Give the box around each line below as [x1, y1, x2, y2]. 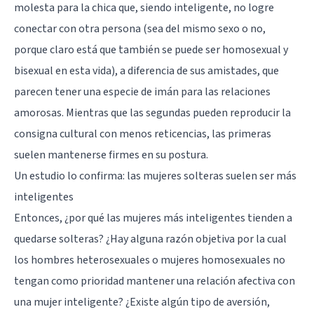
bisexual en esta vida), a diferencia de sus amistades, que [14, 62, 279, 78]
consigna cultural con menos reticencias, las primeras [14, 125, 271, 142]
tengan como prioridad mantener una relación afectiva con [14, 273, 295, 289]
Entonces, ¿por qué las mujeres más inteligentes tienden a [14, 210, 292, 226]
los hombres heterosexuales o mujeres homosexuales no [14, 252, 285, 268]
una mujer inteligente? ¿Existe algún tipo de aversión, [14, 294, 270, 310]
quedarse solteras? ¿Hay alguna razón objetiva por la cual [14, 231, 287, 247]
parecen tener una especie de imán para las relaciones [14, 83, 271, 100]
